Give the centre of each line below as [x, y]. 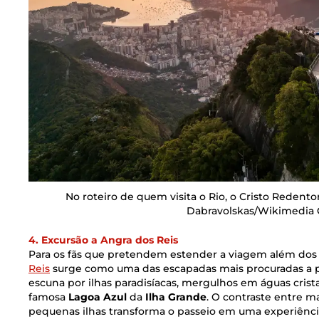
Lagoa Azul [98, 297]
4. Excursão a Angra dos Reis [103, 240]
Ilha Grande [176, 297]
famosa [48, 297]
